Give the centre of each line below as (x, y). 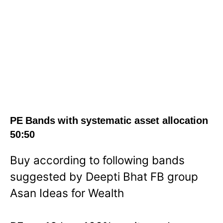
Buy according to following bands (97, 160)
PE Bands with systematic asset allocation (109, 121)
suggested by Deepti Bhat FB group (104, 176)
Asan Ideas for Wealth (67, 193)
